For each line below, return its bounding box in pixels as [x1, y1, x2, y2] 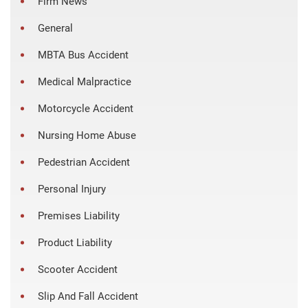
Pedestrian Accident [38, 155, 130, 168]
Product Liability [38, 236, 112, 249]
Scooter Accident [38, 263, 118, 276]
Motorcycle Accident [38, 102, 133, 115]
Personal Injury [38, 182, 106, 195]
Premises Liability [38, 209, 120, 222]
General [38, 21, 73, 34]
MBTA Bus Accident [38, 48, 129, 61]
